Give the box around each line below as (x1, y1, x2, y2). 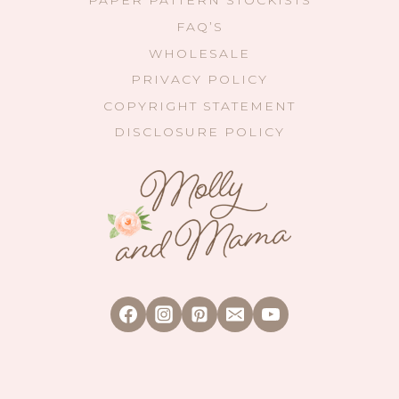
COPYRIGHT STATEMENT (103, 97, 296, 114)
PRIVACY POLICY (131, 71, 268, 88)
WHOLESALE (149, 45, 250, 61)
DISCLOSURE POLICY (114, 124, 285, 141)
